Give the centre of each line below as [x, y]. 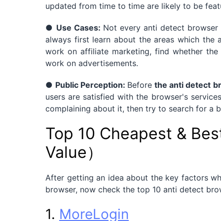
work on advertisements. [92, 63]
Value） [74, 152]
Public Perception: [92, 85]
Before [141, 85]
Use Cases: [80, 27]
